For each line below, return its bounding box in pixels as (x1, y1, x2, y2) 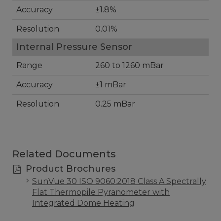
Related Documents (12, 148, 116, 160)
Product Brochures (23, 163, 115, 175)
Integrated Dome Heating (32, 198, 135, 208)
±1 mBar (95, 80, 126, 90)
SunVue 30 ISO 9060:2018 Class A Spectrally (32, 177, 206, 186)
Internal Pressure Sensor (16, 41, 132, 53)
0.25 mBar (95, 99, 135, 109)
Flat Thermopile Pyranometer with (32, 187, 170, 197)
